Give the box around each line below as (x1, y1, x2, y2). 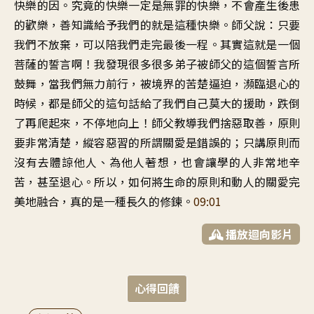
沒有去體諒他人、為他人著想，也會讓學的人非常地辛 (14, 153, 300, 170)
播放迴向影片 (223, 225, 293, 243)
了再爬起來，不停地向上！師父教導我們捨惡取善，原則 (14, 114, 300, 131)
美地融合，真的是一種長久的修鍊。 (14, 192, 193, 210)
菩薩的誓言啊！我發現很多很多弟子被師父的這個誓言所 (14, 55, 300, 72)
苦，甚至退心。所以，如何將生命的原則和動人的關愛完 (14, 172, 300, 190)
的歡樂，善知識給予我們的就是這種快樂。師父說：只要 (14, 15, 300, 33)
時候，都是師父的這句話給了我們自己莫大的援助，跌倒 (14, 94, 300, 111)
